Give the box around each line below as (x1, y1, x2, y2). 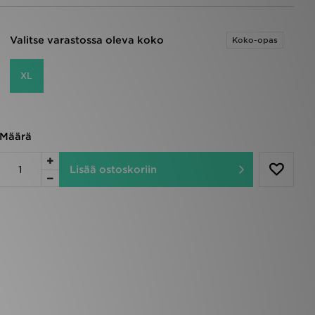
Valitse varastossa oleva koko (9, 34, 164, 46)
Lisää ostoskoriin (69, 164, 157, 175)
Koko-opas (232, 35, 278, 45)
